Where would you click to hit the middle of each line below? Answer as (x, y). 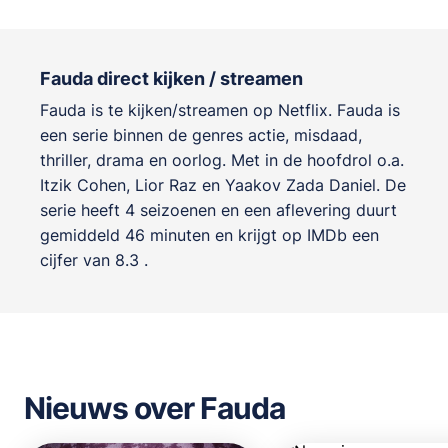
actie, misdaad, (305, 134)
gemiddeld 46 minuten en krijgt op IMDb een (209, 234)
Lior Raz (166, 184)
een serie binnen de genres (144, 134)
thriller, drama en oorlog (131, 159)
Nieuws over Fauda (154, 407)
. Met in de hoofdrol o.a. (313, 159)
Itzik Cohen (83, 184)
